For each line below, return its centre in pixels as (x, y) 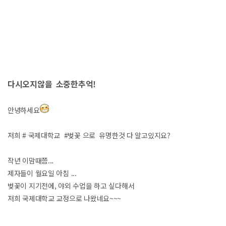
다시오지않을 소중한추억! (52, 83)
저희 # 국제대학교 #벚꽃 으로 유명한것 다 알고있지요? (89, 135)
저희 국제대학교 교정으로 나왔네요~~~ (65, 198)
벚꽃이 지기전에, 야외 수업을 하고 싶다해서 (71, 185)
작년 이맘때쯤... (31, 160)
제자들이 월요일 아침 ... (42, 173)
